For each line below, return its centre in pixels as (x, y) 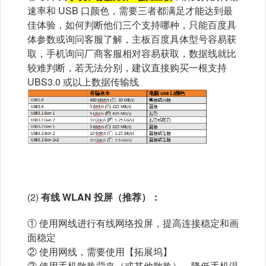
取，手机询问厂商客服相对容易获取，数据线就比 (132, 53)
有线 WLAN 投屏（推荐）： (101, 197)
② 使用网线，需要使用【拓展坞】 (100, 252)
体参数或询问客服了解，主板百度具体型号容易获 (132, 39)
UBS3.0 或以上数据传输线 (83, 81)
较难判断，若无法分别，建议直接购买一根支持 (127, 67)
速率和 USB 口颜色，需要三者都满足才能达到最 (130, 10)
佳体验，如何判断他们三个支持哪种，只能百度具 (132, 24)
